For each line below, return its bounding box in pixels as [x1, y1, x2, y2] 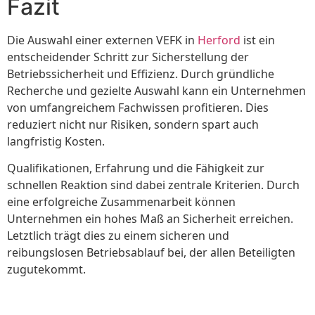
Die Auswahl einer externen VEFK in [7, 32, 198, 48]
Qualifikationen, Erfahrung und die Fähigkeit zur [7, 160, 264, 176]
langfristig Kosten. [7, 133, 105, 149]
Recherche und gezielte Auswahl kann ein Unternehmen [7, 82, 306, 98]
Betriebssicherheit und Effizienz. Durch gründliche [7, 65, 274, 82]
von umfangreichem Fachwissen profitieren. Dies [7, 99, 269, 115]
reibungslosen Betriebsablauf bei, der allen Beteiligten [7, 244, 295, 260]
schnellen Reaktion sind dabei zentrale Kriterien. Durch [7, 176, 300, 193]
